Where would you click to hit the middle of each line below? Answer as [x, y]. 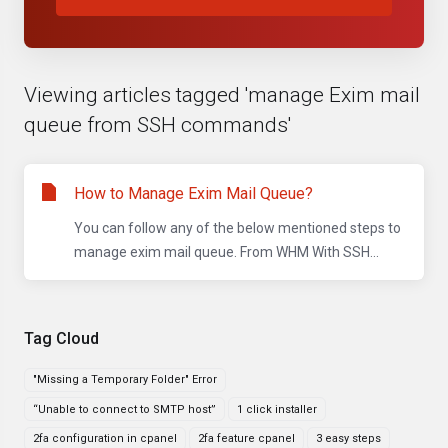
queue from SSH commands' [157, 125]
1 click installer [277, 409]
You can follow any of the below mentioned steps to [237, 228]
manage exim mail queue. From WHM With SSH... [226, 252]
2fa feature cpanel [246, 438]
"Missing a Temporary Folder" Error [125, 379]
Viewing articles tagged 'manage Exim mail [222, 95]
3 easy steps [348, 438]
